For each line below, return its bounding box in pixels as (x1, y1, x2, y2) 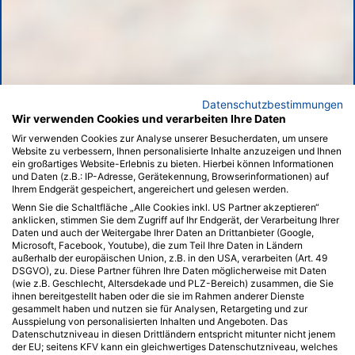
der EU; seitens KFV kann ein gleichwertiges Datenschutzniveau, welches (12, 341, 338, 353)
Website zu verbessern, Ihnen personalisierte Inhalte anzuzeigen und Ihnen (12, 145, 342, 157)
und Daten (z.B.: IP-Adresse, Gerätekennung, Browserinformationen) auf (12, 170, 329, 182)
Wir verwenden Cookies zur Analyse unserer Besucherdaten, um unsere (12, 132, 328, 144)
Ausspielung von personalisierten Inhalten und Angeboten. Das (12, 315, 288, 327)
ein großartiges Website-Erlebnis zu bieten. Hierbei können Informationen (12, 158, 334, 170)
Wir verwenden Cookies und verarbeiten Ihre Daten (12, 113, 286, 125)
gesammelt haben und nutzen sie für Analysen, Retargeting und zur (12, 303, 307, 315)
